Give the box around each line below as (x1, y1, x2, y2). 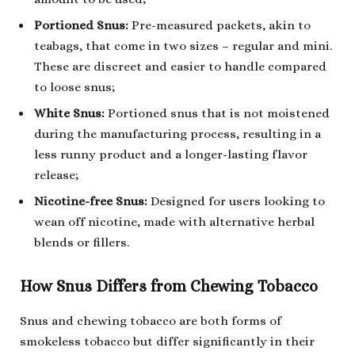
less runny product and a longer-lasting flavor (34, 147, 307, 162)
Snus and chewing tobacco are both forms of (20, 313, 281, 328)
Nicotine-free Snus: (34, 193, 147, 208)
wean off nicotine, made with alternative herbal (34, 214, 315, 229)
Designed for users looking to (147, 193, 325, 208)
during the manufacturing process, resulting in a (34, 126, 321, 141)
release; (34, 167, 79, 182)
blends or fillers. (34, 235, 129, 250)
